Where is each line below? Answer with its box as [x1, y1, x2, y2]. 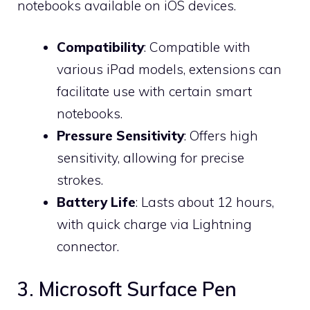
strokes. [57, 172, 103, 188]
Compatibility [57, 39, 144, 55]
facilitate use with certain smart [57, 83, 252, 100]
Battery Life [57, 194, 136, 210]
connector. [57, 238, 119, 255]
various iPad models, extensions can [57, 61, 282, 77]
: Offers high [184, 127, 258, 144]
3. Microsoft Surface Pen [17, 276, 237, 301]
